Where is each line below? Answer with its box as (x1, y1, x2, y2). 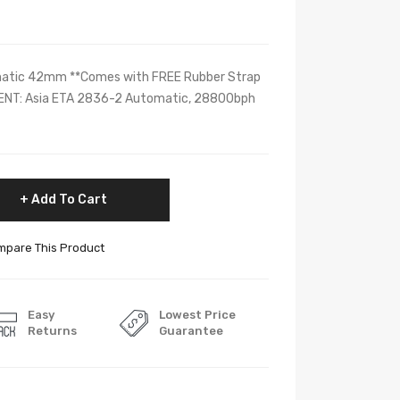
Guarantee (158, 324, 223, 337)
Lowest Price (158, 308, 236, 321)
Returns (28, 324, 78, 337)
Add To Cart (31, 192, 107, 207)
